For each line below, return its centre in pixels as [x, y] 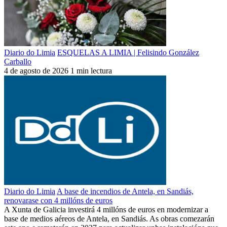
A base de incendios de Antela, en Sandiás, [125, 191]
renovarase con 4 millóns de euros [58, 200]
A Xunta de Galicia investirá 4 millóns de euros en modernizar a [106, 209]
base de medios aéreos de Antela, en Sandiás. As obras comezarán [109, 218]
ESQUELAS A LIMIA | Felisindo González [128, 52]
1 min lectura [91, 70]
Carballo [18, 61]
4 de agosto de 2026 [36, 70]
